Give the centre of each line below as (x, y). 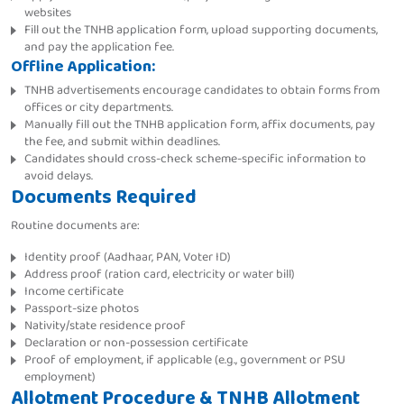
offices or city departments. (99, 108)
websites (48, 13)
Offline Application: (83, 67)
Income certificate (74, 292)
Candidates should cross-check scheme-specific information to (195, 159)
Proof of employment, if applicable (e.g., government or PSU (185, 360)
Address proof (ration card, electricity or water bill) (160, 275)
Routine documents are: (75, 226)
